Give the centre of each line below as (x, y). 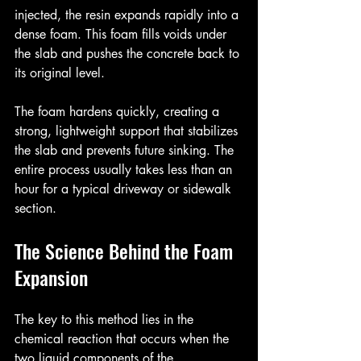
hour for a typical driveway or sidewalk (125, 189)
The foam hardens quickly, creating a (119, 112)
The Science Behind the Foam (126, 251)
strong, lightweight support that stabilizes (128, 131)
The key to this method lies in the (106, 320)
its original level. (60, 73)
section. (35, 209)
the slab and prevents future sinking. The (126, 151)
